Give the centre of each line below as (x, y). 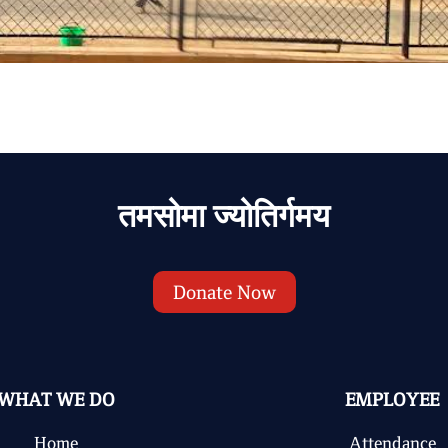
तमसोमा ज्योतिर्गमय (224, 216)
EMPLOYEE (392, 399)
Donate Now (224, 292)
